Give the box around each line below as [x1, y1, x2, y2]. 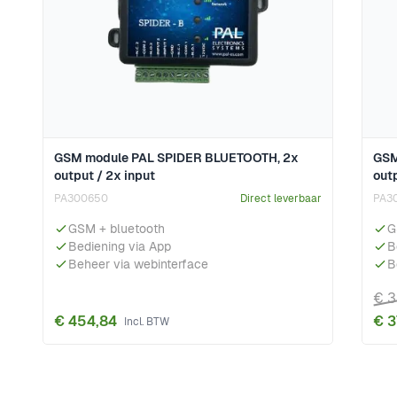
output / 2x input [54, 167, 155, 183]
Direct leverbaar [240, 191, 322, 206]
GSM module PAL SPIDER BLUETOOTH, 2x [54, 149, 299, 166]
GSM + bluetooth [68, 220, 165, 237]
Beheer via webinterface [68, 255, 208, 272]
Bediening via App [68, 237, 171, 254]
